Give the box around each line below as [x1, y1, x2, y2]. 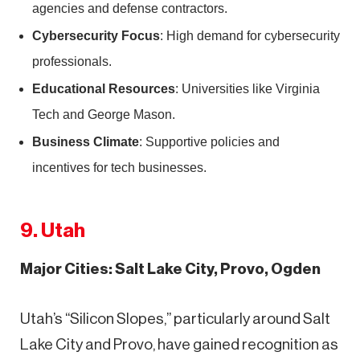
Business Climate [32, 134, 139, 149]
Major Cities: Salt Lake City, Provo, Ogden [20, 260, 321, 276]
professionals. [32, 54, 112, 68]
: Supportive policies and [139, 134, 280, 149]
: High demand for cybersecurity [160, 28, 340, 43]
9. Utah [20, 220, 85, 240]
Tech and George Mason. [32, 107, 175, 121]
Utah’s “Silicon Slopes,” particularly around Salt [20, 310, 330, 326]
